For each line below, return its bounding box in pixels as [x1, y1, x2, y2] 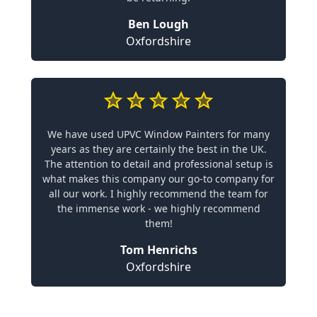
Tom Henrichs [120, 241, 197, 258]
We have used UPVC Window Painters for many [47, 127, 270, 141]
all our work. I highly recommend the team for [49, 186, 268, 200]
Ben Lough [128, 16, 189, 32]
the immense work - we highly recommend [57, 201, 260, 215]
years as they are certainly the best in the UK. [50, 142, 267, 156]
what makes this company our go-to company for [42, 171, 275, 185]
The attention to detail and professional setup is [44, 156, 273, 171]
